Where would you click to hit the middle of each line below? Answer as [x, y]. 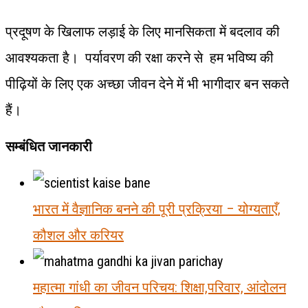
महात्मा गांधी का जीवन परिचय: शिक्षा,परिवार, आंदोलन [159, 287]
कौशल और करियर [78, 235]
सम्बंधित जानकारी [49, 146]
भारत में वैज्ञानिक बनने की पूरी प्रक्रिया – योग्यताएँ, [157, 209]
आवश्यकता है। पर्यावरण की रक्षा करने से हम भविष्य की [140, 57]
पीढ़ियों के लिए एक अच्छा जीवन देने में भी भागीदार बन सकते [149, 84]
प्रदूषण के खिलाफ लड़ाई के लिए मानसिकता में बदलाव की [143, 31]
